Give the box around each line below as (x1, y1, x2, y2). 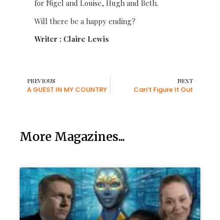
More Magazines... (20, 129, 125, 144)
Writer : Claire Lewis (34, 34, 109, 44)
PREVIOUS (27, 76, 55, 84)
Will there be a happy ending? (34, 16, 136, 26)
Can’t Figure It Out (134, 84, 193, 94)
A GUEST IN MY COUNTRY (27, 84, 107, 94)
